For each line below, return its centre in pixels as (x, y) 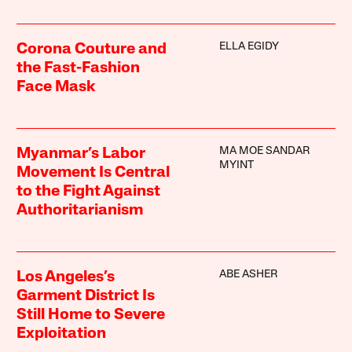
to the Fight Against (89, 191)
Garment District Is (86, 296)
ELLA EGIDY (249, 46)
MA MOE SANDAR (264, 151)
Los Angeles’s (66, 277)
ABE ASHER (248, 274)
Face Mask (56, 87)
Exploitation (62, 334)
